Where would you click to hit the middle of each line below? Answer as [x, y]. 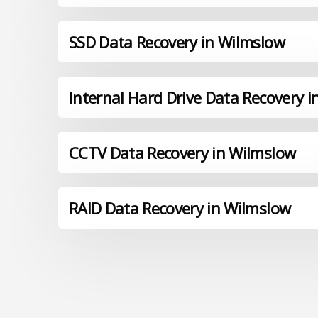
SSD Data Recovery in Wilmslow [177, 42]
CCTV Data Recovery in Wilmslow [182, 153]
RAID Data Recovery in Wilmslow [180, 208]
